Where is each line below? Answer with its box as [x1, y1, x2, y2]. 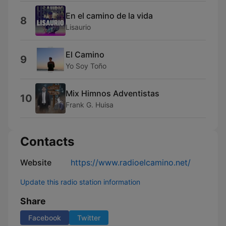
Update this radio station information [20, 178, 140, 186]
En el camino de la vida [66, 10, 153, 21]
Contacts [20, 134, 74, 149]
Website [20, 157, 51, 167]
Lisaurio [66, 22, 91, 31]
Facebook [28, 213, 61, 222]
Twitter [77, 213, 100, 222]
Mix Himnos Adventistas [66, 88, 159, 98]
